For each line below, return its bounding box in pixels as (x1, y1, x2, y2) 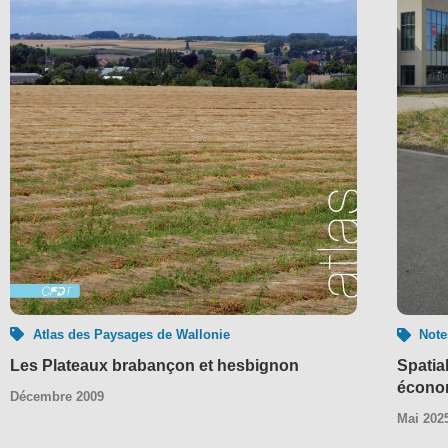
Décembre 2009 (10, 388, 104, 404)
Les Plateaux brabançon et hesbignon (10, 356, 299, 374)
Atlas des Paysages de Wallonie (32, 326, 230, 342)
